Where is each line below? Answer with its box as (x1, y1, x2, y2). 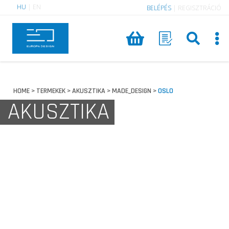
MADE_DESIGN (112, 86, 152, 96)
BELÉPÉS (147, 4, 171, 12)
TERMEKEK (36, 86, 66, 96)
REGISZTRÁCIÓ (178, 4, 221, 12)
